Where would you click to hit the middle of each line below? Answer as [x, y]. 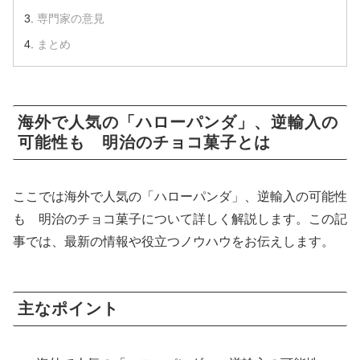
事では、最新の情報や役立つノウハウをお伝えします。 [174, 242]
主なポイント [68, 309]
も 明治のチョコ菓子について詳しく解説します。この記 [180, 219]
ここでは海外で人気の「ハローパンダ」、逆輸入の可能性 [180, 197]
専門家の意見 [70, 18]
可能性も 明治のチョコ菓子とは [144, 142]
